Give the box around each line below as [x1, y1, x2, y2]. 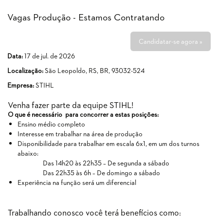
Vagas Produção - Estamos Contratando [7, 10, 164, 23]
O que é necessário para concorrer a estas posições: [8, 109, 159, 119]
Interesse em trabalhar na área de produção [18, 129, 143, 138]
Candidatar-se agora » [139, 36, 202, 46]
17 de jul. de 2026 [24, 51, 75, 60]
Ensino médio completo [18, 119, 85, 128]
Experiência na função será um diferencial [18, 178, 136, 187]
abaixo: [18, 148, 38, 158]
